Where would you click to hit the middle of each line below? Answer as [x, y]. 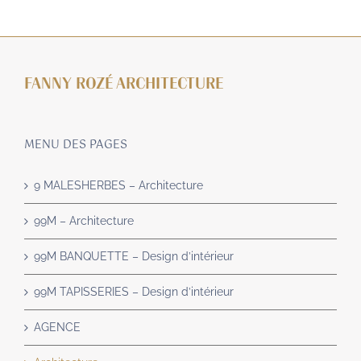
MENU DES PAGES [76, 145]
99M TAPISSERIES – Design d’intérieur [134, 292]
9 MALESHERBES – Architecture [118, 186]
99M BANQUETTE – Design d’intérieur [134, 257]
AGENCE [57, 328]
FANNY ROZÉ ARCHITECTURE [124, 84]
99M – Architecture [84, 221]
